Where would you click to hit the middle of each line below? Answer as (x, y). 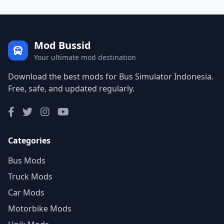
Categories (29, 140)
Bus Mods (27, 160)
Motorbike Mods (40, 208)
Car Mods (26, 192)
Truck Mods (30, 176)
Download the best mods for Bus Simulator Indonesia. (111, 76)
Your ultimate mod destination (85, 57)
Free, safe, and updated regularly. (71, 88)
